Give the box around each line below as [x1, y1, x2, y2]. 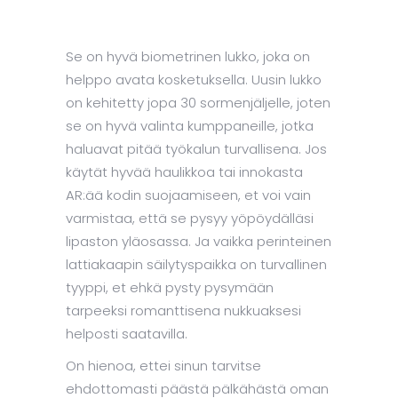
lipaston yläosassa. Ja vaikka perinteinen [66, 232, 331, 251]
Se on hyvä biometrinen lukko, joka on [66, 47, 310, 67]
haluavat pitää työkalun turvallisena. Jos [66, 139, 327, 159]
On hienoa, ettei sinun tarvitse [66, 356, 261, 376]
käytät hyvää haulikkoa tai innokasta [66, 163, 303, 182]
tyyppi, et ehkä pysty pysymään [66, 278, 274, 298]
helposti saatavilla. [66, 324, 187, 344]
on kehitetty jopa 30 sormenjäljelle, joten [66, 93, 330, 113]
